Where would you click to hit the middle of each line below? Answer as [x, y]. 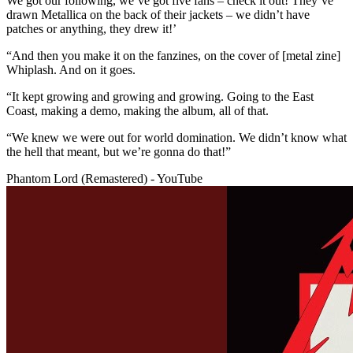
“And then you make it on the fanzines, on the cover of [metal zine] [173, 56]
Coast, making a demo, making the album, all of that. [137, 111]
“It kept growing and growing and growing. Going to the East [160, 97]
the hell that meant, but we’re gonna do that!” [119, 152]
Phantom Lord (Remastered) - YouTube [104, 179]
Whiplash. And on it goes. [71, 70]
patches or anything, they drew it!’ [91, 29]
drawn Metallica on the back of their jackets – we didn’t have [158, 15]
